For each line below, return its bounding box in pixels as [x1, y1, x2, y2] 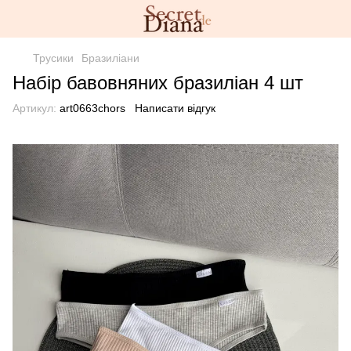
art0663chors [56, 102, 125, 114]
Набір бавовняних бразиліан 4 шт [13, 72, 303, 93]
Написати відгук [135, 102, 215, 114]
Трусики [33, 52, 74, 64]
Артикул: [13, 102, 56, 114]
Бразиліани [81, 52, 139, 64]
